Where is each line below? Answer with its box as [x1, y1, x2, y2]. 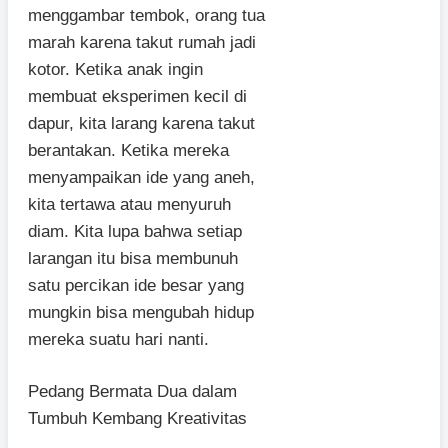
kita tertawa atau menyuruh [28, 194, 231, 214]
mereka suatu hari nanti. [28, 329, 209, 349]
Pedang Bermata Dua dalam [28, 382, 237, 402]
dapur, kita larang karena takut [28, 113, 255, 133]
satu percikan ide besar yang [28, 275, 244, 295]
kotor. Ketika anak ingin [28, 59, 203, 79]
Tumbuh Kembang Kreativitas [28, 409, 247, 429]
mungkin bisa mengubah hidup [28, 302, 254, 322]
